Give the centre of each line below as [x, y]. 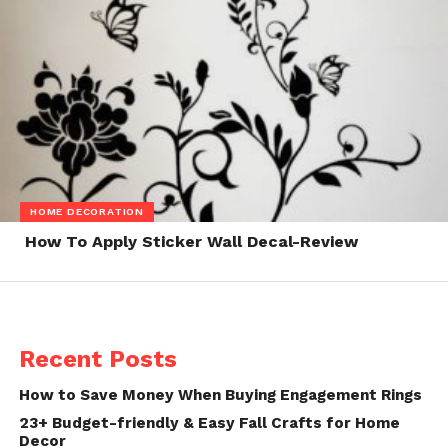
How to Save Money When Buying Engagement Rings [220, 395]
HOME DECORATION [87, 211]
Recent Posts [97, 359]
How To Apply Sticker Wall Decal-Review [191, 242]
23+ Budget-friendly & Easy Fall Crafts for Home [209, 423]
